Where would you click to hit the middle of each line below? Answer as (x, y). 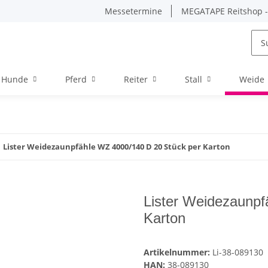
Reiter (136, 79)
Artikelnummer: (178, 252)
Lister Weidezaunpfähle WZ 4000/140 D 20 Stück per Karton (117, 147)
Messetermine (133, 11)
